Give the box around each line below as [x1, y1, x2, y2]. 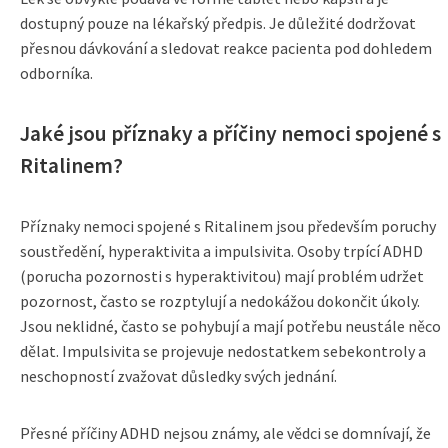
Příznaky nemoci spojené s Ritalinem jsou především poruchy [20, 216, 436, 236]
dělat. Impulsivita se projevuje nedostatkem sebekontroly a [20, 341, 426, 361]
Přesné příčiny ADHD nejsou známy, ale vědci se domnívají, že [20, 423, 431, 443]
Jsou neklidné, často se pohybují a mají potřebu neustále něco [20, 316, 441, 336]
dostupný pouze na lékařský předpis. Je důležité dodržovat [20, 13, 416, 33]
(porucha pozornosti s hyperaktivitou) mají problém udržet [20, 266, 424, 286]
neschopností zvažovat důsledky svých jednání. [20, 366, 337, 386]
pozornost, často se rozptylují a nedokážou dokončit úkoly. [20, 291, 420, 311]
